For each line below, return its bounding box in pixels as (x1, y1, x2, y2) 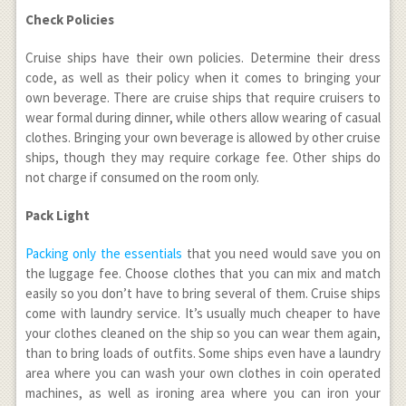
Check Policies (24, 10, 114, 28)
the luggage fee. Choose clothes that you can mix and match (24, 264, 382, 282)
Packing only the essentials (24, 244, 183, 262)
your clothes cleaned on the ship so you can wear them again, (24, 324, 382, 342)
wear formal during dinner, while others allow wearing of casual (24, 108, 382, 126)
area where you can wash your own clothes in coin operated (24, 363, 382, 382)
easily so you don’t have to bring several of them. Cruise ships (24, 284, 382, 302)
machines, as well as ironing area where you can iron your (24, 383, 382, 401)
